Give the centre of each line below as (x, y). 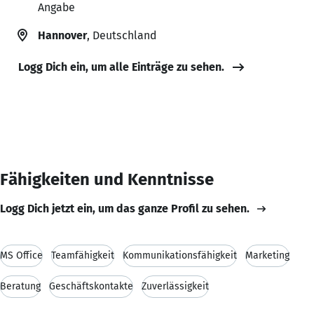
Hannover (62, 35)
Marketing (267, 255)
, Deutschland (122, 35)
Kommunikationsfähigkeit (180, 255)
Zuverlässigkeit (175, 286)
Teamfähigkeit (83, 255)
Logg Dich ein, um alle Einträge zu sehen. (121, 67)
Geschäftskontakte (91, 286)
